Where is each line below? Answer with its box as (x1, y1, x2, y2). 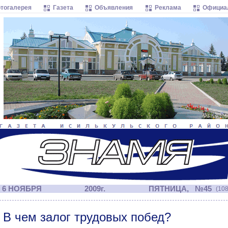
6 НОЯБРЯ (2, 185, 42, 193)
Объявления (95, 4, 133, 11)
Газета (53, 4, 73, 11)
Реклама (155, 4, 181, 11)
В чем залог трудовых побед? (3, 210, 171, 224)
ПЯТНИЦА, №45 (147, 185, 212, 193)
